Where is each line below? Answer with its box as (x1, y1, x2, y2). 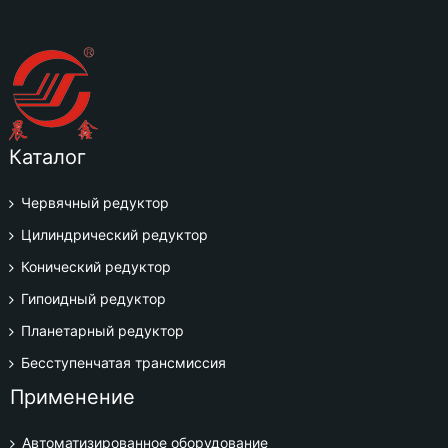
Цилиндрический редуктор (20, 225, 208, 243)
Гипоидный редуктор (20, 289, 166, 307)
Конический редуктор (20, 257, 171, 275)
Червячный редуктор (20, 193, 169, 211)
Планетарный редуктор (20, 321, 184, 339)
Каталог (8, 144, 86, 169)
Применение (9, 384, 135, 409)
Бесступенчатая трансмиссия (20, 353, 226, 371)
